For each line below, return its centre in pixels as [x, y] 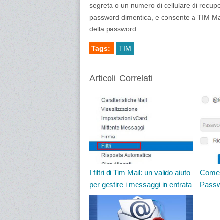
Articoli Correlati [121, 78]
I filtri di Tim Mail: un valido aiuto [140, 173]
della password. [114, 29]
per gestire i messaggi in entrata [140, 184]
